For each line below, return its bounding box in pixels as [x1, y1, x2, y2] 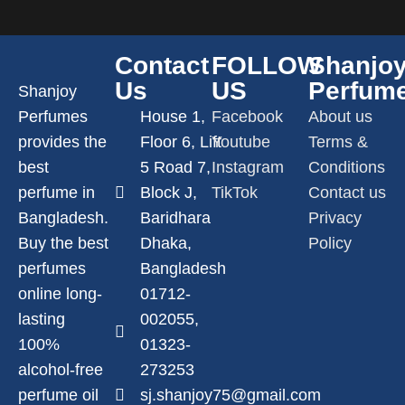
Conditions [308, 158, 385, 176]
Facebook [212, 108, 283, 126]
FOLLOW [212, 52, 321, 80]
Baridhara [139, 209, 211, 227]
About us [308, 108, 372, 126]
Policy [308, 234, 352, 252]
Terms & [308, 133, 368, 151]
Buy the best [18, 234, 108, 252]
